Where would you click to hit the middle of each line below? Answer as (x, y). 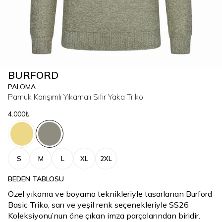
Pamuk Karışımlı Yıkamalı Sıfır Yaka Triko (76, 97)
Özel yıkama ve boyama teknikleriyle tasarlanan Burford (110, 194)
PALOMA (22, 87)
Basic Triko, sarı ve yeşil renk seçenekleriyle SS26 (98, 205)
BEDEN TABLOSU (36, 179)
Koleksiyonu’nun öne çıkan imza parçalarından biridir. (104, 216)
